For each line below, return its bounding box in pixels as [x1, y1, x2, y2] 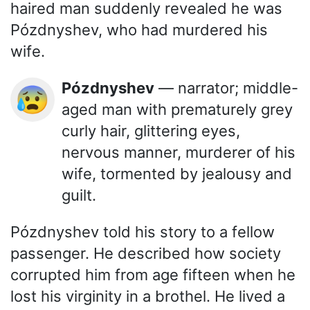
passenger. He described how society [10, 244, 281, 263]
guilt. [62, 186, 96, 205]
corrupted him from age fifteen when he [10, 266, 295, 284]
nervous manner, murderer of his [62, 143, 295, 162]
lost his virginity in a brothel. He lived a [10, 287, 285, 306]
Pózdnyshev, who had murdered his [10, 21, 268, 39]
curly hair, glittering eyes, [62, 122, 240, 140]
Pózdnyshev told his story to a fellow [10, 223, 275, 241]
